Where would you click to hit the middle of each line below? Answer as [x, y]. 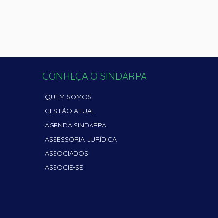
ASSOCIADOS [66, 153]
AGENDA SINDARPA [75, 125]
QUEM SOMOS [68, 97]
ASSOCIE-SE [64, 167]
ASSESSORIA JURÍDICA [81, 139]
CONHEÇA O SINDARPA [95, 76]
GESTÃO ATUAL [70, 111]
